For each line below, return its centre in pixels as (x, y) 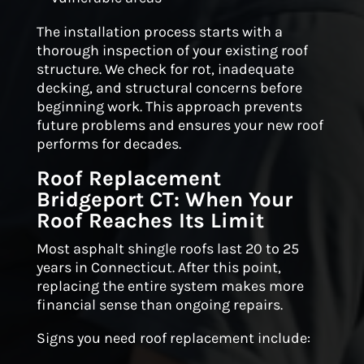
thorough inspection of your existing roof (172, 50)
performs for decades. (108, 143)
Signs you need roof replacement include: (173, 338)
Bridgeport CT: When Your (164, 199)
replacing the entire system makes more (170, 286)
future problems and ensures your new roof (180, 125)
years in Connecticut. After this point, (158, 267)
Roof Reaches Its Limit (150, 220)
